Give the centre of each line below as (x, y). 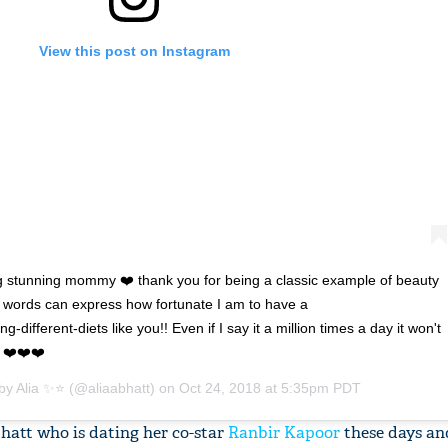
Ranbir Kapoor (284, 432)
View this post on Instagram (134, 50)
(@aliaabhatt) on (122, 387)
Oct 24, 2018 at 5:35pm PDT (270, 387)
